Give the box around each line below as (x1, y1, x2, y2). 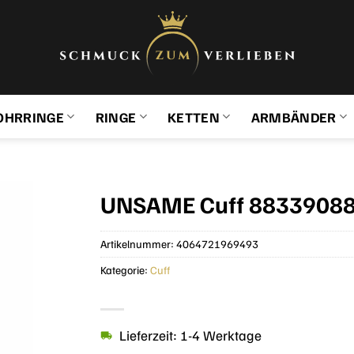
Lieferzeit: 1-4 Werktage (119, 326, 262, 345)
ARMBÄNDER (250, 107, 337, 126)
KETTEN (167, 107, 220, 126)
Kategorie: (100, 262, 150, 277)
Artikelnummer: (100, 236, 176, 250)
